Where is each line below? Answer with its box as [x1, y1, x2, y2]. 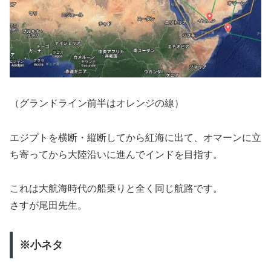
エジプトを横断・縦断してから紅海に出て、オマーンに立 [10, 132, 261, 143]
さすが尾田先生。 [10, 200, 87, 211]
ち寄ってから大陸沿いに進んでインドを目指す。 [10, 149, 223, 160]
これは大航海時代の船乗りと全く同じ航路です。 [10, 183, 223, 194]
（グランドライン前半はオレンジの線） [10, 97, 184, 108]
